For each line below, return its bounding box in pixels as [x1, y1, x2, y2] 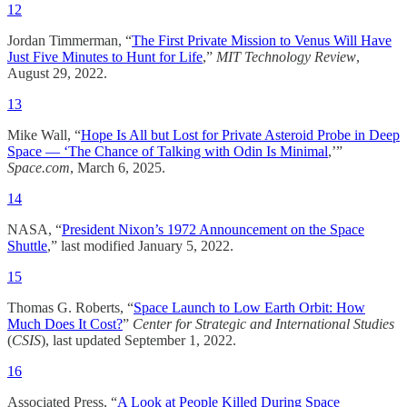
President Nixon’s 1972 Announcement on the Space [62, 222, 364, 238]
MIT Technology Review [216, 49, 356, 65]
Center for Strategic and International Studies [133, 316, 394, 333]
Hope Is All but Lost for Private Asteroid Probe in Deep [81, 127, 400, 144]
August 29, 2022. [7, 65, 107, 82]
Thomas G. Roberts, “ [7, 300, 134, 316]
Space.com [7, 160, 70, 176]
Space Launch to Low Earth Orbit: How [134, 300, 365, 316]
